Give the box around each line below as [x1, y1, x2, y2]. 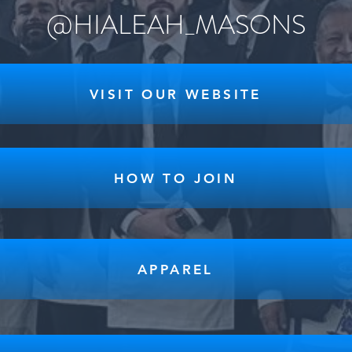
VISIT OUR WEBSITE [90, 86, 262, 102]
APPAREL [137, 261, 214, 277]
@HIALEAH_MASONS [46, 5, 306, 44]
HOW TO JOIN [113, 170, 238, 186]
